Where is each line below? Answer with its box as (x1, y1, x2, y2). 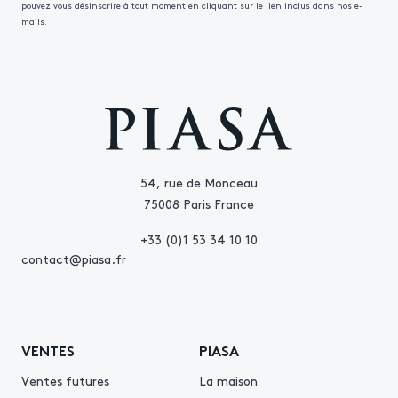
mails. (21, 15, 47, 28)
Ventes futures (21, 371, 109, 389)
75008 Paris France (144, 195, 254, 212)
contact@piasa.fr (21, 250, 126, 267)
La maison (199, 371, 258, 389)
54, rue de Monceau (140, 173, 258, 191)
